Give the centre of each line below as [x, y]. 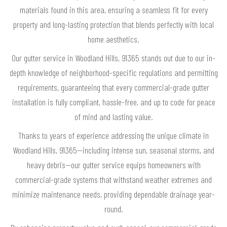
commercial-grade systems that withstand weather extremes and [113, 180]
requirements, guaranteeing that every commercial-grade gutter [113, 87]
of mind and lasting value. [113, 117]
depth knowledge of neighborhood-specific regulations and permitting [113, 73]
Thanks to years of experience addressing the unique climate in [113, 136]
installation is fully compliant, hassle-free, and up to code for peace [113, 102]
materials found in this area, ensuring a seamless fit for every [113, 10]
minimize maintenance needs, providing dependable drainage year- [113, 194]
